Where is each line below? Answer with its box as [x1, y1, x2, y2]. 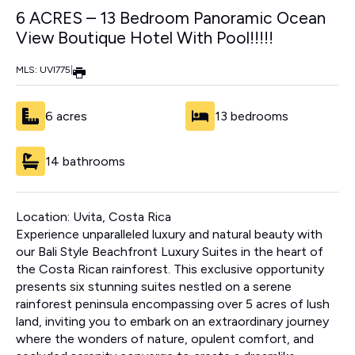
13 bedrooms [215, 108, 288, 124]
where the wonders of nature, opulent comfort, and [16, 331, 314, 347]
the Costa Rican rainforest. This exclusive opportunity [16, 261, 324, 277]
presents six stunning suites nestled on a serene [16, 279, 292, 295]
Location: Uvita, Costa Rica [16, 209, 171, 225]
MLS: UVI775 [16, 64, 71, 76]
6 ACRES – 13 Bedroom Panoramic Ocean [16, 8, 326, 29]
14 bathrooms [45, 153, 125, 169]
